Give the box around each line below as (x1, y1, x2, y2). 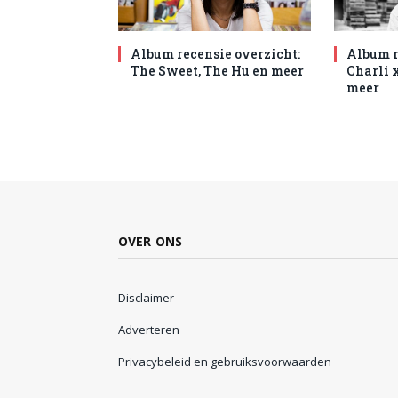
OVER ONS (118, 233, 183, 251)
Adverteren (118, 322, 179, 338)
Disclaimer (118, 290, 174, 306)
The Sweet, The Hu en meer (131, 62, 304, 80)
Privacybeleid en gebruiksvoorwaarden (118, 354, 331, 370)
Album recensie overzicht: (131, 45, 300, 63)
